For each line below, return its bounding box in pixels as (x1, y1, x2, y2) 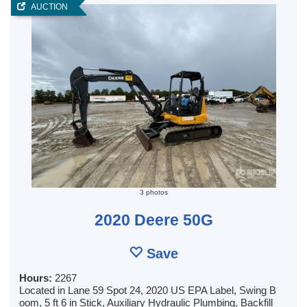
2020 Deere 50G (94, 210, 213, 229)
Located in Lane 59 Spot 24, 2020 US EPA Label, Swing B (19, 284, 276, 296)
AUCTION (25, 2, 69, 12)
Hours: (19, 271, 55, 284)
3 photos (139, 188, 168, 196)
